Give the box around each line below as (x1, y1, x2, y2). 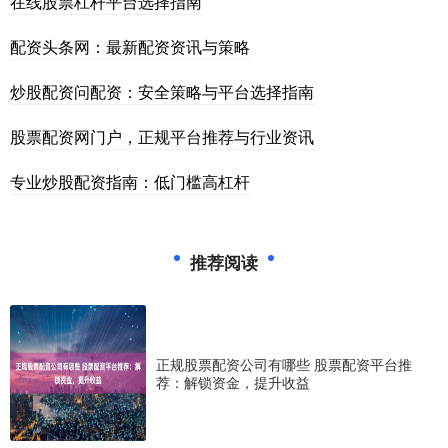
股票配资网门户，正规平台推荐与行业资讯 (10, 124, 314, 148)
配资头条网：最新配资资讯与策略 (10, 34, 250, 58)
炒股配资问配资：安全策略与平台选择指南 (10, 79, 314, 103)
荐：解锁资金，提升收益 (156, 371, 310, 392)
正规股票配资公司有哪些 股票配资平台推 (156, 353, 412, 374)
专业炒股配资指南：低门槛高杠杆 (10, 169, 250, 193)
